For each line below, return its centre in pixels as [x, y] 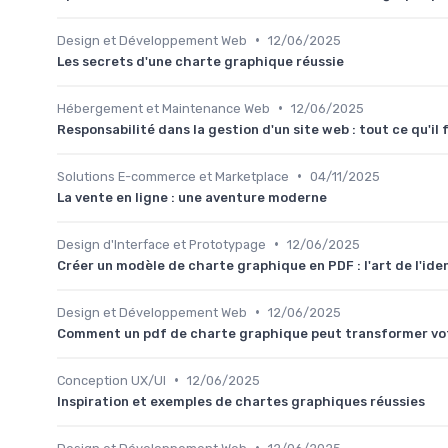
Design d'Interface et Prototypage [161, 244]
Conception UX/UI [111, 380]
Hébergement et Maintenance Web [163, 108]
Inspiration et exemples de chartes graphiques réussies [241, 401]
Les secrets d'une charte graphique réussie [200, 61]
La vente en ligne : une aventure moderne [192, 197]
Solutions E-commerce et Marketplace [173, 176]
